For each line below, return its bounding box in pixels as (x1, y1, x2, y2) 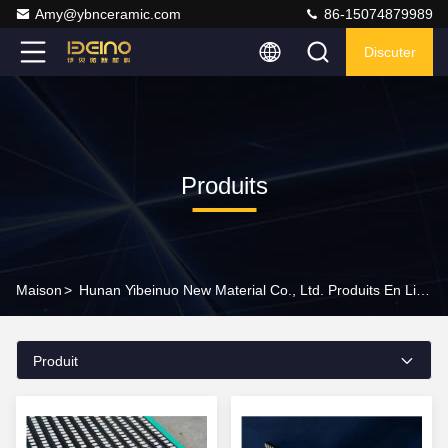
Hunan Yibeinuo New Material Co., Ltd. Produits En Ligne (416, 282, 430, 298)
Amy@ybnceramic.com (35, 6, 181, 22)
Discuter (363, 44, 416, 60)
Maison (16, 282, 62, 298)
